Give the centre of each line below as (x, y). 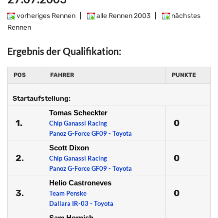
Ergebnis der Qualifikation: (64, 51)
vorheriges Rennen (45, 16)
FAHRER (62, 75)
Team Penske (68, 193)
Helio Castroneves (80, 183)
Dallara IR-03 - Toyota (81, 203)
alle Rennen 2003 (123, 16)
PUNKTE (184, 75)
